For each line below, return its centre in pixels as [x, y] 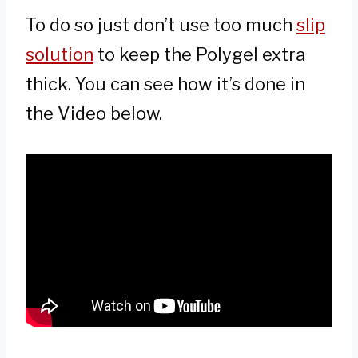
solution [60, 54]
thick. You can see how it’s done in [165, 84]
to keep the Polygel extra [199, 54]
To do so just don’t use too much [161, 24]
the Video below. [94, 113]
